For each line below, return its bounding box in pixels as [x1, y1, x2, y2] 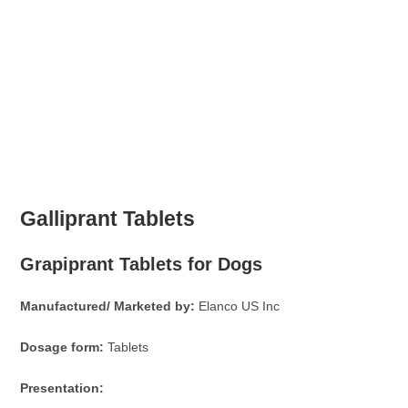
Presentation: [20, 381, 108, 396]
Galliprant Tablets [20, 207, 196, 231]
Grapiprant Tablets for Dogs [20, 254, 263, 275]
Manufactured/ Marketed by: [20, 299, 196, 314]
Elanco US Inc [195, 299, 280, 314]
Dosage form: [20, 340, 105, 355]
